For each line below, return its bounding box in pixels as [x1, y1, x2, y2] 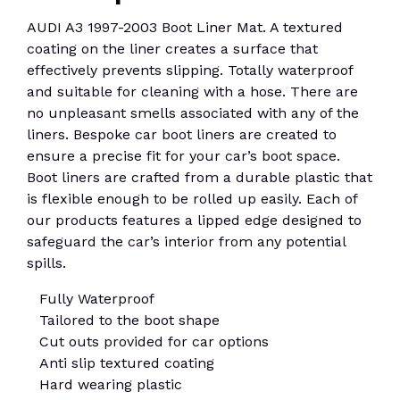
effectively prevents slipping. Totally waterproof [27, 62, 353, 79]
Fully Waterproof [39, 290, 155, 307]
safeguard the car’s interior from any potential [27, 233, 346, 250]
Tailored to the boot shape [39, 312, 221, 329]
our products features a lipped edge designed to [27, 212, 362, 229]
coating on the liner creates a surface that [27, 40, 318, 57]
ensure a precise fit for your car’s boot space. [27, 147, 340, 164]
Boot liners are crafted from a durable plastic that [27, 169, 372, 186]
